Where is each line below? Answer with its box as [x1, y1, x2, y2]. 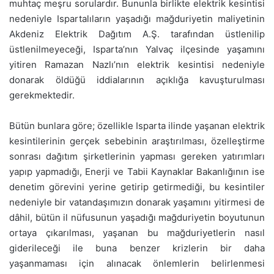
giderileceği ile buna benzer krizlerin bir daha [9, 242, 265, 254]
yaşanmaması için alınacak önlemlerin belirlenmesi [9, 257, 265, 270]
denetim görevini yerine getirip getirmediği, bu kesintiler [9, 181, 265, 193]
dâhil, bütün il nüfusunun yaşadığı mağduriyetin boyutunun [9, 212, 265, 224]
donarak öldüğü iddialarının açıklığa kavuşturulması [9, 74, 265, 86]
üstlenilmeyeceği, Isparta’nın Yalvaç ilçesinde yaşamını [9, 43, 265, 56]
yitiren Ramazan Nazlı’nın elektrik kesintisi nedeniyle [9, 59, 265, 71]
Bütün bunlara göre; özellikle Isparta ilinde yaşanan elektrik [9, 120, 265, 132]
